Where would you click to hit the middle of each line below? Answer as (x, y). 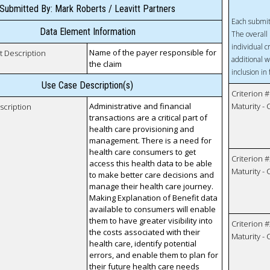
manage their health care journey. (152, 187)
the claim (106, 64)
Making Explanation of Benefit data (154, 198)
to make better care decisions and (152, 175)
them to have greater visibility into (151, 221)
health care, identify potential (143, 244)
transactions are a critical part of (149, 118)
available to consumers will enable (153, 209)
